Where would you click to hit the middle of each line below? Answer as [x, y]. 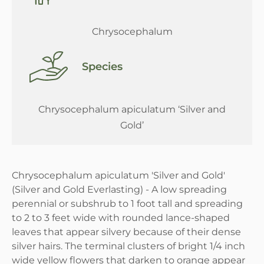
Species [102, 67]
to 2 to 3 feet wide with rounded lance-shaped [121, 217]
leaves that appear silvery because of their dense [126, 232]
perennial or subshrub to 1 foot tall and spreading [127, 203]
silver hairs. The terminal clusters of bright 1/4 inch [128, 246]
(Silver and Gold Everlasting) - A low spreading [119, 189]
